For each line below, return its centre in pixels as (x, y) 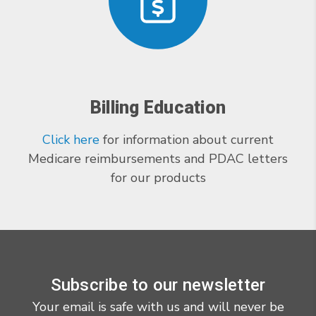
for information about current (187, 139)
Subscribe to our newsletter (158, 285)
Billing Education (158, 107)
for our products (158, 177)
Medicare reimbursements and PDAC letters (158, 158)
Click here (71, 139)
